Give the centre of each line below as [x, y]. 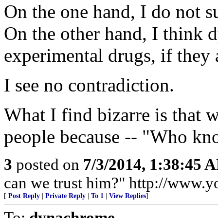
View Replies [127, 196]
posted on [48, 164]
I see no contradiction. [89, 85]
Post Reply [24, 196]
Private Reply [65, 196]
